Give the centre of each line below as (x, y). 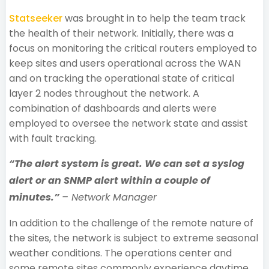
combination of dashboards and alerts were (113, 108)
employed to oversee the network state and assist (128, 123)
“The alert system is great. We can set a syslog (127, 163)
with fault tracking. (55, 138)
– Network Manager (109, 197)
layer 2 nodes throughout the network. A (104, 93)
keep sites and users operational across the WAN (125, 63)
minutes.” (35, 197)
